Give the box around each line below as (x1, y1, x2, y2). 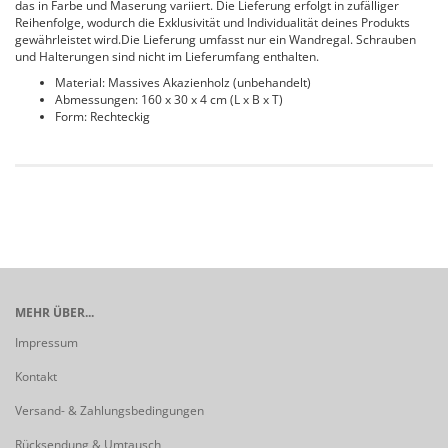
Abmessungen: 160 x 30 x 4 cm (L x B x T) (55, 91, 283, 108)
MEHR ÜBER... (15, 304, 94, 321)
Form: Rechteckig (55, 108, 150, 125)
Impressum (15, 334, 78, 351)
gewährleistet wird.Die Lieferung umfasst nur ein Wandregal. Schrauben (15, 31, 416, 48)
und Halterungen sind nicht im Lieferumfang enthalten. (15, 48, 319, 65)
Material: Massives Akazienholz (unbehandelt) (55, 74, 311, 91)
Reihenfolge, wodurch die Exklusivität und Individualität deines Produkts (15, 14, 410, 31)
